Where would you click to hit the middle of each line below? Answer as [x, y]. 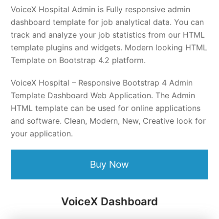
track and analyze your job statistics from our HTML [108, 35]
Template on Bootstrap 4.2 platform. [78, 60]
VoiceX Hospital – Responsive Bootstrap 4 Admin [102, 83]
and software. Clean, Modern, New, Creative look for [109, 121]
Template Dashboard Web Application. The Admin [103, 96]
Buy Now [109, 164]
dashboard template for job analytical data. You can [108, 22]
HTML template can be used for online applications [106, 108]
